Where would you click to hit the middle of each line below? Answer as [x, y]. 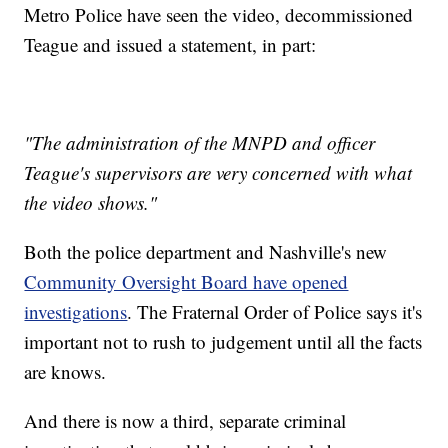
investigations [76, 312]
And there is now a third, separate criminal [185, 421]
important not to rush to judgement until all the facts [223, 342]
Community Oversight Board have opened [186, 282]
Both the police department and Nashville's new [206, 252]
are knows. [65, 372]
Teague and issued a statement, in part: [170, 45]
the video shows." [91, 203]
